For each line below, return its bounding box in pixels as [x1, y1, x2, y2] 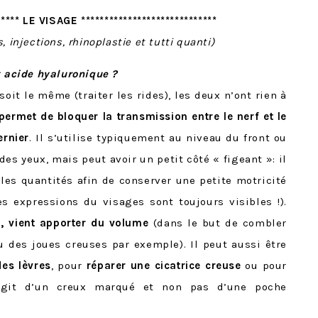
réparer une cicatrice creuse [86, 258, 246, 272]
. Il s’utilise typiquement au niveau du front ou [28, 131, 287, 144]
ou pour [245, 258, 287, 272]
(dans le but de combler [153, 216, 287, 229]
